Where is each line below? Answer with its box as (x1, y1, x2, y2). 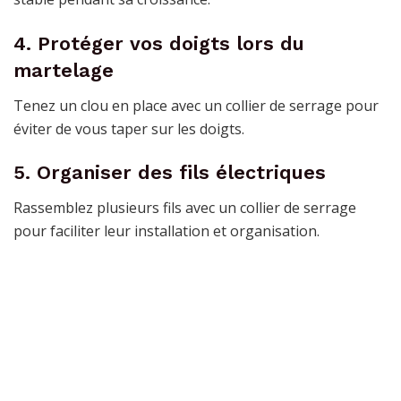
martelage (13, 58, 114, 81)
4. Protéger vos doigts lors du (13, 31, 304, 55)
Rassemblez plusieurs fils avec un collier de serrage (13, 198, 356, 218)
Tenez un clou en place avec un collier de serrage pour (13, 95, 379, 115)
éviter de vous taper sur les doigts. (13, 118, 244, 139)
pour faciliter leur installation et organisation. (13, 221, 320, 242)
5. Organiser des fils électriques (13, 161, 326, 184)
